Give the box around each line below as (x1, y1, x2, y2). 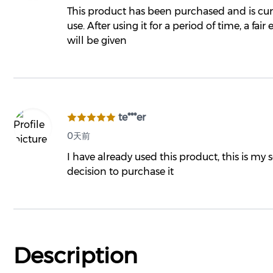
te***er (118, 112, 146, 123)
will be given (67, 35, 127, 46)
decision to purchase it (67, 166, 174, 177)
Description (13, 242, 138, 269)
